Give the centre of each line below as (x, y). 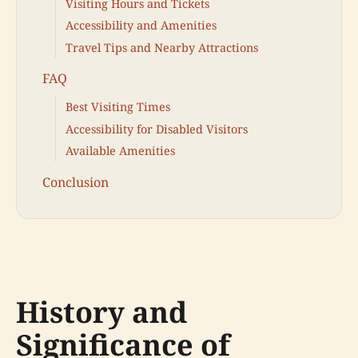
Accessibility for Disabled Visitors (157, 129)
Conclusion (76, 182)
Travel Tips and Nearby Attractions (162, 47)
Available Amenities (120, 150)
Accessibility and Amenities (141, 26)
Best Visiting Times (118, 107)
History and (101, 312)
